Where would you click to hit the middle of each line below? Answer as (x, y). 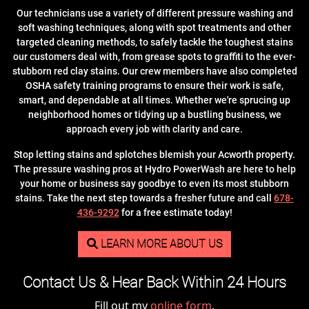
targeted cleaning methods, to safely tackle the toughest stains (154, 42)
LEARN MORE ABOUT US (160, 244)
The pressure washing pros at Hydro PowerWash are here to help (154, 169)
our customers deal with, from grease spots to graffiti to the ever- (154, 57)
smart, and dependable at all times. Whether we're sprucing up (154, 100)
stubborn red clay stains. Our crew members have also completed (154, 71)
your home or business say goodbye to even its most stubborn (154, 184)
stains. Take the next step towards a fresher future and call (144, 198)
